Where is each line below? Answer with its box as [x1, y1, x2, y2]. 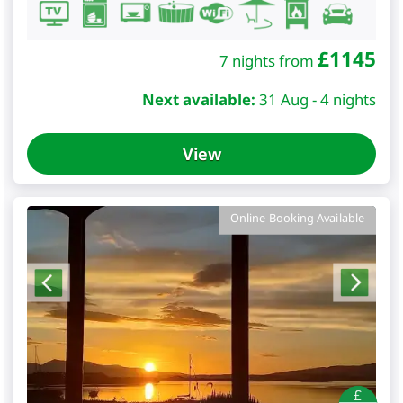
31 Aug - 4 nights [259, 88, 376, 110]
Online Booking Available [229, 210, 365, 226]
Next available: [142, 88, 255, 110]
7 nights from [219, 49, 318, 71]
